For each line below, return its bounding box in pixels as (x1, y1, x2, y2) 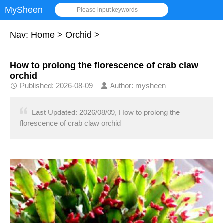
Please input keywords (76, 6, 138, 13)
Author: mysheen (110, 81, 166, 90)
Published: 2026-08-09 (20, 81, 93, 90)
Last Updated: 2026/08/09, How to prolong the (32, 108, 180, 116)
